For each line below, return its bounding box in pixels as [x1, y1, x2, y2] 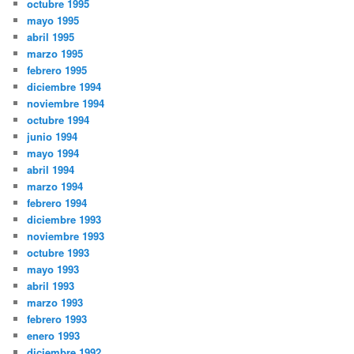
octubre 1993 [27, 245, 90, 261]
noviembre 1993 [27, 228, 105, 244]
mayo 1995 [27, 13, 80, 28]
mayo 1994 [27, 145, 80, 161]
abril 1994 [27, 162, 75, 178]
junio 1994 [27, 129, 78, 145]
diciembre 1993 [27, 212, 102, 228]
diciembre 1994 [27, 79, 102, 95]
